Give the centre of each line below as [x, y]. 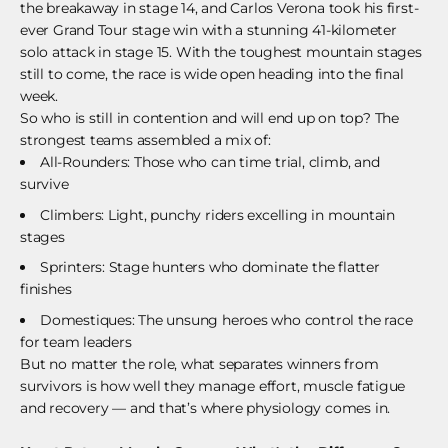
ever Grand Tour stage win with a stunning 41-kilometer [208, 30]
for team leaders [76, 341]
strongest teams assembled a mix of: [145, 140]
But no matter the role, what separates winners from [199, 363]
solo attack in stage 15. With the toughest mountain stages [221, 52]
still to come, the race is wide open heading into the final [212, 74]
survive [44, 184]
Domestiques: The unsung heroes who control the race [226, 319]
